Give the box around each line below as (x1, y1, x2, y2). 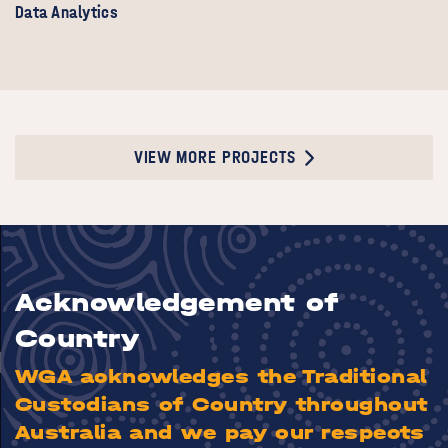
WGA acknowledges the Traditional (15, 364, 427, 388)
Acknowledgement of (15, 287, 339, 319)
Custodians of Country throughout (15, 392, 428, 416)
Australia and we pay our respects (15, 420, 425, 444)
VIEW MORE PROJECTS (133, 147, 296, 169)
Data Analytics (15, 2, 119, 24)
